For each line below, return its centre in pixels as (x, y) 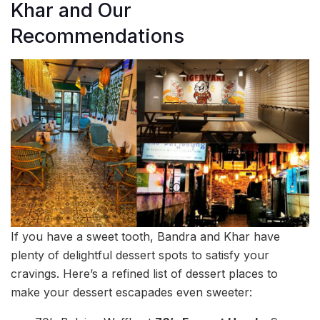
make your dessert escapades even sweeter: (131, 292)
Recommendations (97, 36)
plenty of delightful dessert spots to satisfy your (140, 255)
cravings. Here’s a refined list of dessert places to (144, 273)
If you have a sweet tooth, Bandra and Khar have (145, 236)
